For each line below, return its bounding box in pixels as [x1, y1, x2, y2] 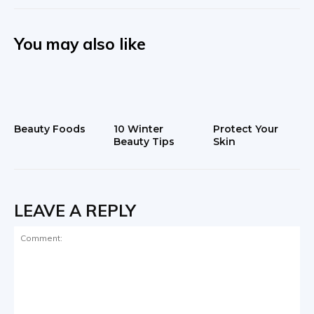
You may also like [14, 33, 146, 54]
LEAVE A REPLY [14, 200, 136, 221]
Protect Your [212, 123, 278, 136]
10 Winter [113, 123, 163, 136]
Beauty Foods [14, 123, 86, 136]
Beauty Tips [113, 135, 175, 149]
